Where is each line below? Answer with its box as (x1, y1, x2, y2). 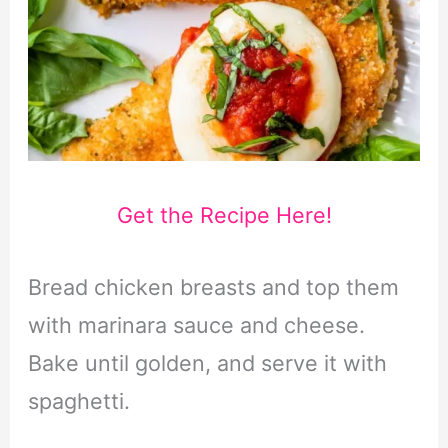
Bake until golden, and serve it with (27, 350, 387, 377)
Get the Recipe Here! (116, 201, 332, 228)
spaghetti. (27, 388, 130, 415)
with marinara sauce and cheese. (27, 312, 365, 339)
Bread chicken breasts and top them (27, 274, 399, 301)
